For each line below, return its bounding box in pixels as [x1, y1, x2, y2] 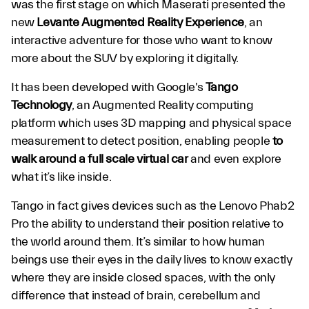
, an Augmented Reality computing [72, 98, 254, 112]
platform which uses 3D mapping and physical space [11, 116, 292, 130]
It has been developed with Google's [11, 80, 203, 94]
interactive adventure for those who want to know [11, 33, 272, 48]
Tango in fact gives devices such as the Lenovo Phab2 [11, 199, 295, 213]
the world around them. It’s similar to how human [11, 235, 265, 249]
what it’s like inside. [11, 170, 112, 184]
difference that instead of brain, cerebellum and [11, 288, 261, 303]
